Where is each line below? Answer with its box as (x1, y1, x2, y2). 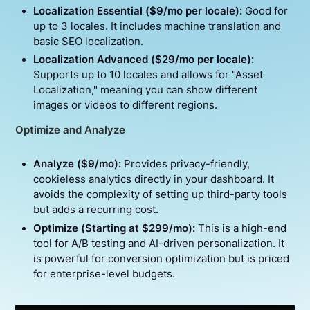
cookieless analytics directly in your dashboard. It (33, 173, 274, 186)
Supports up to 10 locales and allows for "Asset (33, 69, 263, 82)
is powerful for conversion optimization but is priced (33, 252, 289, 265)
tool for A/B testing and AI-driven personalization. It (33, 237, 284, 250)
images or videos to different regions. (33, 99, 217, 112)
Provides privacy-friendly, (120, 158, 250, 171)
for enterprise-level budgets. (33, 267, 175, 280)
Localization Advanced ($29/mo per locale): (33, 53, 254, 66)
